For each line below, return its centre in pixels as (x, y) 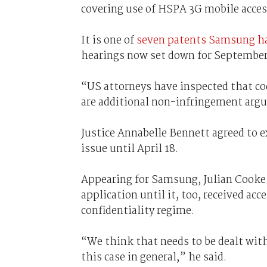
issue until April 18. (129, 149)
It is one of (108, 40)
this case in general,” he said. (153, 257)
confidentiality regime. (137, 211)
